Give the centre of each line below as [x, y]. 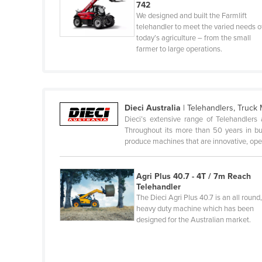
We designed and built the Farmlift [192, 16]
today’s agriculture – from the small [194, 38]
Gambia [81, 86]
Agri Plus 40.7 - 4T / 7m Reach [194, 177]
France [80, 49]
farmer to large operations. [180, 49]
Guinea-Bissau [93, 236]
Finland [80, 30]
